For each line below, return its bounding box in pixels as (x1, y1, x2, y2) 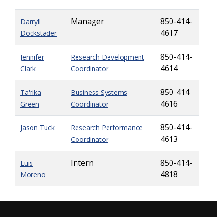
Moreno (20, 170, 46, 179)
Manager (71, 16, 104, 27)
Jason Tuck (20, 123, 55, 132)
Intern (71, 157, 93, 168)
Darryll (20, 17, 41, 26)
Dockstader (20, 29, 57, 38)
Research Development (71, 52, 144, 62)
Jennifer (20, 52, 44, 62)
